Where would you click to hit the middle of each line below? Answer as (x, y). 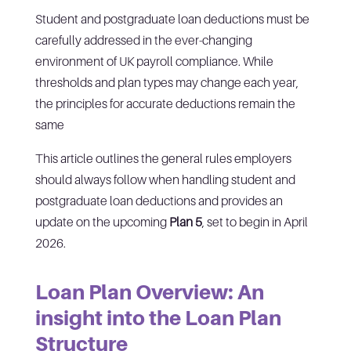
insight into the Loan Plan (158, 317)
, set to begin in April (255, 221)
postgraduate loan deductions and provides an (159, 200)
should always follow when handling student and (165, 179)
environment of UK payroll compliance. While (154, 61)
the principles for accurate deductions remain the (165, 103)
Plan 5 (185, 221)
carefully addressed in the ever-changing (143, 40)
